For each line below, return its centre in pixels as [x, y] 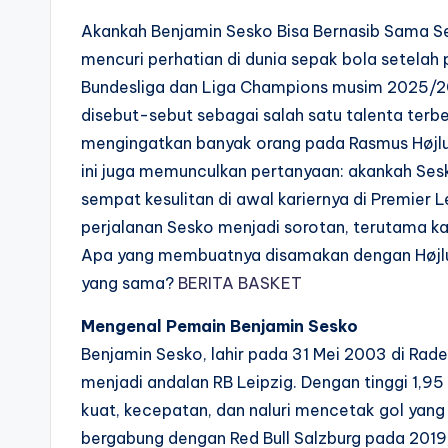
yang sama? [129, 283]
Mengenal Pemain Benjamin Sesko [219, 326]
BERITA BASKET [240, 283]
